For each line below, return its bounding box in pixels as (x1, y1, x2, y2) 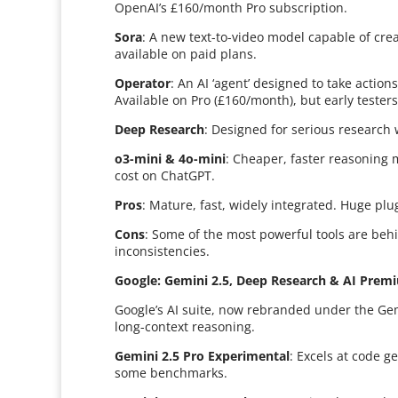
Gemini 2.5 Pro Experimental (115, 347, 291, 364)
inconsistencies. (115, 243, 211, 259)
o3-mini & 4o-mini (115, 150, 227, 167)
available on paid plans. (115, 45, 258, 62)
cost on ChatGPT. (115, 167, 216, 184)
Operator (115, 75, 171, 92)
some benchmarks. (115, 364, 228, 381)
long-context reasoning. (115, 318, 256, 335)
